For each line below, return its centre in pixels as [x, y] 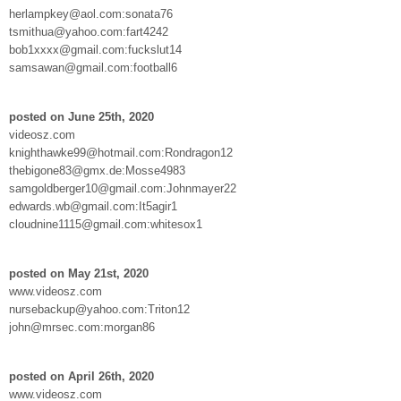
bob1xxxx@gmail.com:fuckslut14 [95, 49]
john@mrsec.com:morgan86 [82, 327]
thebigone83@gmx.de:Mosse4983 [97, 170]
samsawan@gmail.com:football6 [93, 67]
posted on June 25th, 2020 [81, 116]
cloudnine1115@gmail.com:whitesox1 [106, 224]
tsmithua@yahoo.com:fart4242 [89, 31]
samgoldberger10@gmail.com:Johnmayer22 [123, 188]
